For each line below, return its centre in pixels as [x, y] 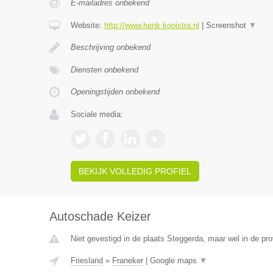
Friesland [87, 261]
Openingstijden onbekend [115, 92]
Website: [87, 25]
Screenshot [227, 25]
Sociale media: [97, 114]
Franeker [127, 261]
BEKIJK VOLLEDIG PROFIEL [135, 171]
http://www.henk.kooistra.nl [151, 25]
